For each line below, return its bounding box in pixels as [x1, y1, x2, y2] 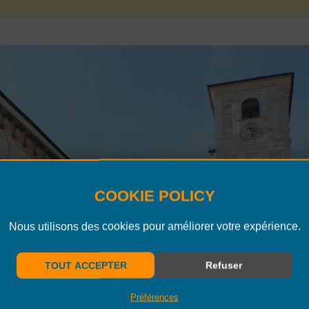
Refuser [205, 259, 242, 270]
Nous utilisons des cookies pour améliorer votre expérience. [8, 220, 301, 232]
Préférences [130, 292, 179, 302]
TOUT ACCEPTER [44, 259, 127, 270]
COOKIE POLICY [94, 187, 215, 204]
